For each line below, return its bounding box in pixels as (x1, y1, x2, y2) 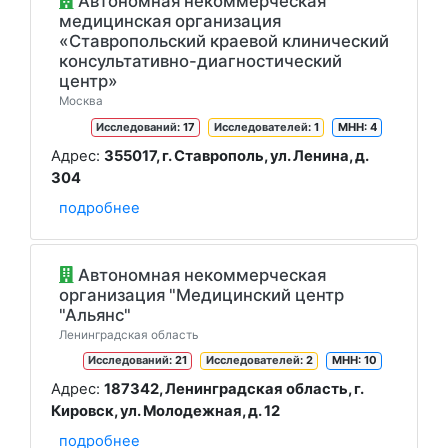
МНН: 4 (337, 119, 377, 134)
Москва (59, 94, 103, 108)
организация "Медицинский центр (59, 284, 344, 305)
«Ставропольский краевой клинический (59, 31, 389, 51)
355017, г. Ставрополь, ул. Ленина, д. (104, 146, 368, 165)
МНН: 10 (331, 353, 377, 368)
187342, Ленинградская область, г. (104, 380, 363, 398)
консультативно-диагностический (59, 51, 342, 71)
